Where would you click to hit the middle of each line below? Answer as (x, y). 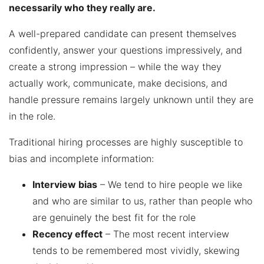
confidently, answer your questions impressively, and (126, 50)
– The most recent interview (166, 234)
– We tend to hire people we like (170, 184)
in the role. (32, 116)
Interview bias (65, 184)
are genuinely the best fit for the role (114, 217)
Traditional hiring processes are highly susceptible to (126, 142)
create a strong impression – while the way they (115, 66)
